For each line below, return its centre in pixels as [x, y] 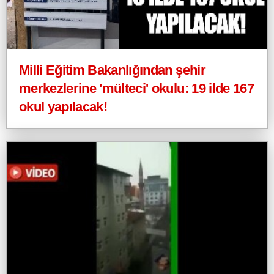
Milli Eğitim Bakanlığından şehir [112, 70]
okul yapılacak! [63, 107]
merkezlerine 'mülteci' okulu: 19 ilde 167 [136, 89]
